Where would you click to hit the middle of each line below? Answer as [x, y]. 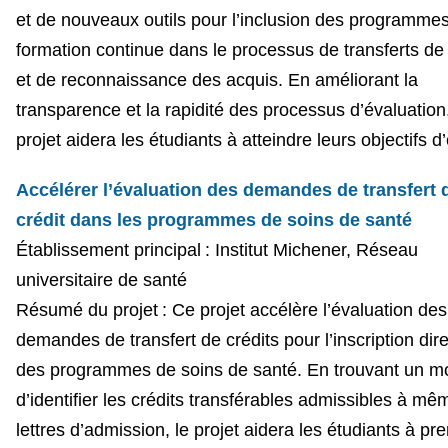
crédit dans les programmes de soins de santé [213, 219]
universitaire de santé [103, 279]
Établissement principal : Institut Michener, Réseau [216, 249]
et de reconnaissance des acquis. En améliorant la [216, 79]
